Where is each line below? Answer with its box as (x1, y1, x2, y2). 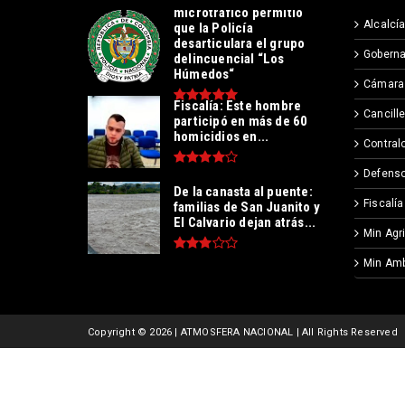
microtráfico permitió (174, 4, 304, 21)
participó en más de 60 (174, 113, 308, 130)
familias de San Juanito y (174, 199, 320, 216)
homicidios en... (174, 128, 269, 146)
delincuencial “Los (174, 50, 285, 67)
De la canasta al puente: (174, 184, 313, 201)
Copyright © (88, 326, 150, 339)
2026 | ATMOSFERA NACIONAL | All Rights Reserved (149, 326, 398, 339)
